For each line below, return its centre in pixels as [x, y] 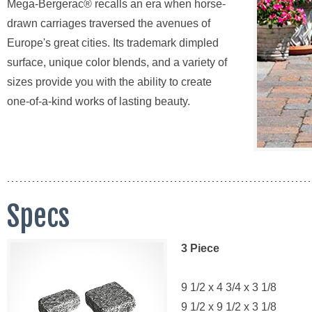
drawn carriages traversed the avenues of [109, 23]
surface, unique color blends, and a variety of [117, 62]
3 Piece [200, 248]
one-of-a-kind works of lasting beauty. [99, 101]
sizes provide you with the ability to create [109, 82]
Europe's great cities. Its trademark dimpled [113, 43]
